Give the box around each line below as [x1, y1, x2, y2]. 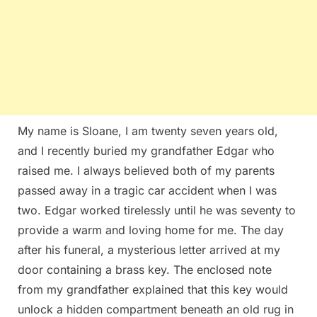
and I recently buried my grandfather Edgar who [18, 143, 275, 158]
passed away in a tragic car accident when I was [18, 183, 277, 197]
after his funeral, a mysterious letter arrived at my [18, 242, 280, 257]
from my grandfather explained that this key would [18, 282, 288, 296]
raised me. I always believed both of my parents [18, 163, 275, 178]
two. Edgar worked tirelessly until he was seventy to [18, 202, 296, 217]
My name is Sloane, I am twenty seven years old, [18, 123, 278, 138]
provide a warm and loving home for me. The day [18, 222, 284, 237]
